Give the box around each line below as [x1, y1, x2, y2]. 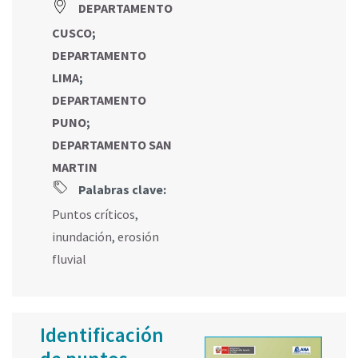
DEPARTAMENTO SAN [52, 136, 172, 153]
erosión [117, 228, 159, 245]
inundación [52, 228, 112, 245]
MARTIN [52, 158, 97, 175]
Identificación [40, 321, 164, 348]
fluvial [52, 250, 86, 267]
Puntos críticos [52, 205, 135, 222]
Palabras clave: [76, 181, 166, 197]
